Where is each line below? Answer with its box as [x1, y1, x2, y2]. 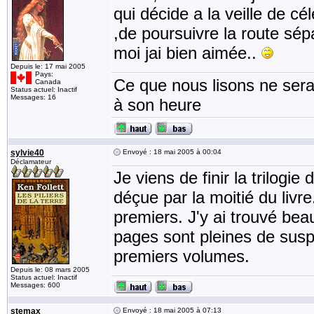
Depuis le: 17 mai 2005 [11, 62, 86, 70]
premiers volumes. [114, 247, 250, 266]
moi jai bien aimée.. [114, 43, 261, 62]
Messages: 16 [11, 93, 56, 101]
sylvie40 [11, 148, 44, 158]
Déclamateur [11, 158, 51, 165]
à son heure [114, 95, 201, 114]
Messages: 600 [11, 281, 60, 289]
